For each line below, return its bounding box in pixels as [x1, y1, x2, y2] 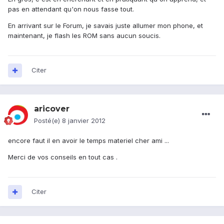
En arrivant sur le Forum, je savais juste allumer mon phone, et [8, 21, 203, 30]
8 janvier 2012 [62, 116, 105, 125]
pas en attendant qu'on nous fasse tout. [8, 5, 134, 13]
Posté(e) [34, 116, 62, 125]
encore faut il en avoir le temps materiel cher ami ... [8, 136, 169, 145]
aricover [34, 104, 69, 114]
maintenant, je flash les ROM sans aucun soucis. [8, 31, 160, 40]
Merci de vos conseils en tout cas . [8, 153, 117, 161]
